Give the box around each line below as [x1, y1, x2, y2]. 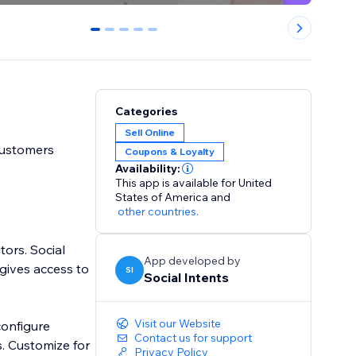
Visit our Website [134, 316, 222, 331]
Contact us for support [134, 331, 253, 346]
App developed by [144, 253, 242, 269]
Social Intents [144, 269, 230, 286]
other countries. [118, 204, 199, 219]
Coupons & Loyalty [125, 145, 215, 158]
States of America [115, 190, 209, 205]
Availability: [115, 161, 181, 176]
